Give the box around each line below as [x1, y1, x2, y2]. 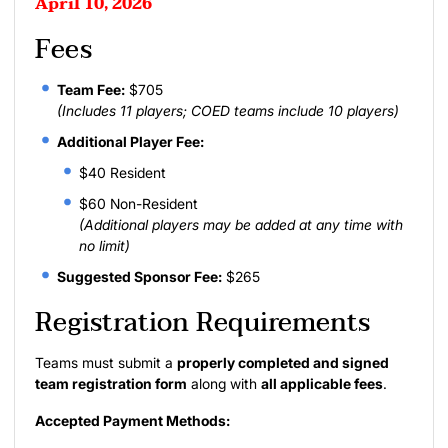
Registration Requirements [35, 300, 370, 345]
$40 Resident [79, 163, 166, 181]
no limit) [79, 236, 130, 254]
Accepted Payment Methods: [35, 411, 230, 429]
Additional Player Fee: [57, 132, 204, 150]
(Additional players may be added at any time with [79, 215, 403, 233]
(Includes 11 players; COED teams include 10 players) [57, 101, 399, 119]
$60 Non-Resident [79, 194, 198, 212]
